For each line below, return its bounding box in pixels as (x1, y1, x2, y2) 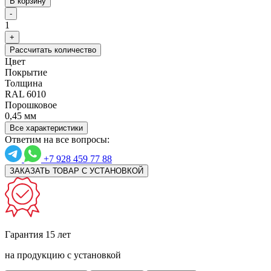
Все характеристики (10, 123, 83, 132)
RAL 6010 (5, 88, 46, 99)
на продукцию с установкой (5, 249, 121, 260)
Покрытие (5, 67, 47, 77)
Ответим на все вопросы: (5, 134, 109, 145)
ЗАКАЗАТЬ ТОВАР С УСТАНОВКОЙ (10, 166, 143, 175)
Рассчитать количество (10, 45, 96, 54)
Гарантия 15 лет (5, 229, 71, 240)
